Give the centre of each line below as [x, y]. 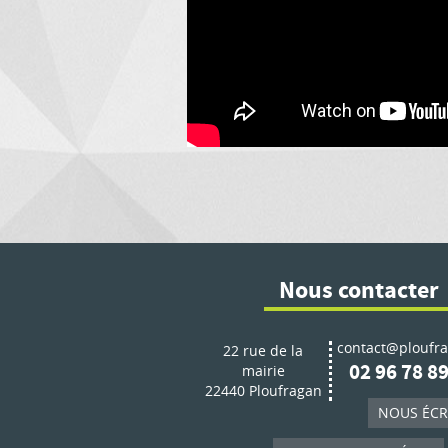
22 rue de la [263, 350]
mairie [263, 370]
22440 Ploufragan [263, 390]
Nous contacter [358, 291]
